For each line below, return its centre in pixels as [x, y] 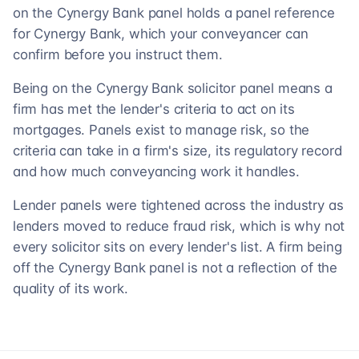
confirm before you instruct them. [118, 54]
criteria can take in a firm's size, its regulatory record [177, 151]
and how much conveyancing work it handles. [156, 171]
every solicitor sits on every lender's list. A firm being [177, 247]
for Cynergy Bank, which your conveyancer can [161, 34]
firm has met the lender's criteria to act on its [154, 109]
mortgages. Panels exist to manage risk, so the [161, 130]
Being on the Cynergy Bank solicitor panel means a [173, 88]
